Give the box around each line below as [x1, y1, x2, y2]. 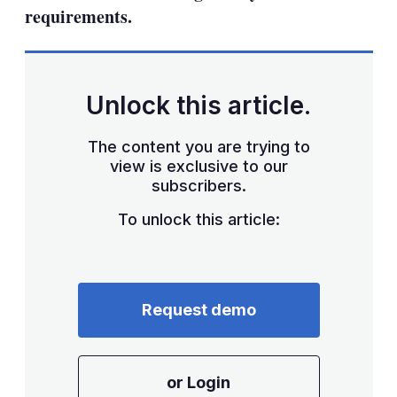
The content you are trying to [87, 136, 310, 156]
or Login [167, 372, 230, 392]
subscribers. [151, 175, 246, 195]
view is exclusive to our [109, 156, 288, 175]
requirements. [24, 3, 132, 29]
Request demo [141, 300, 256, 319]
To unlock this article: [117, 209, 280, 229]
